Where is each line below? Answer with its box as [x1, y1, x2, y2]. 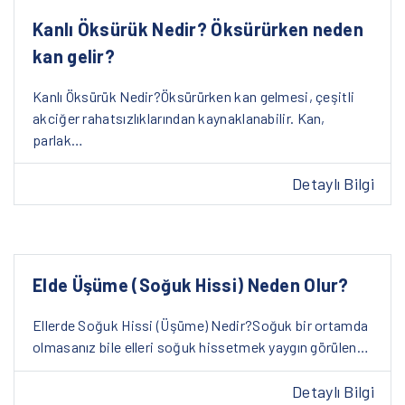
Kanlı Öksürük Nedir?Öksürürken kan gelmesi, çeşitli [33, 87, 355, 105]
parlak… [33, 130, 84, 148]
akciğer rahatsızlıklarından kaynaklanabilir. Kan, [33, 108, 325, 127]
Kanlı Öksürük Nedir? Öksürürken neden [33, 17, 364, 40]
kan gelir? [33, 44, 116, 67]
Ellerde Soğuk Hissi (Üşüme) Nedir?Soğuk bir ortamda [33, 316, 369, 334]
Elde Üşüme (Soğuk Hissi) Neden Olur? [33, 274, 349, 297]
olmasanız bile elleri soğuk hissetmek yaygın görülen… [33, 338, 369, 356]
